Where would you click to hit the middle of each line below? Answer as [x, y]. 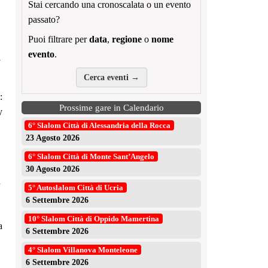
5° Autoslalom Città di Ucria [76, 188]
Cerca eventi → [111, 77]
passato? [44, 19]
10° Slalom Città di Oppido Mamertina [94, 219]
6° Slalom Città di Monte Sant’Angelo [91, 157]
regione [127, 39]
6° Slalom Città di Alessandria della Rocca [99, 126]
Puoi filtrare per [59, 39]
